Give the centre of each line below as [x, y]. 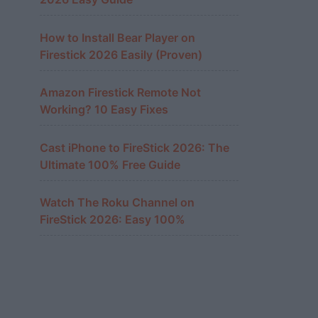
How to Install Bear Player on [117, 37]
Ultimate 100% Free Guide [110, 164]
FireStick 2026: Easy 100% [113, 219]
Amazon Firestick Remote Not [120, 92]
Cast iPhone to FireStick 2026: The [135, 147]
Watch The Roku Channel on [117, 202]
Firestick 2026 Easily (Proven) [121, 54]
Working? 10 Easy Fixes [104, 109]
